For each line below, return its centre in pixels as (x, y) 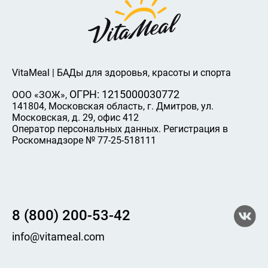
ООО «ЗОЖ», (41, 95)
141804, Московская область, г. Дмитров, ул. (113, 106)
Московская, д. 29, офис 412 (75, 118)
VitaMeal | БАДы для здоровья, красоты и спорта (121, 73)
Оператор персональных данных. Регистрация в (120, 129)
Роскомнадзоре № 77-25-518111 (84, 141)
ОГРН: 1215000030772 (124, 95)
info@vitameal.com (58, 237)
